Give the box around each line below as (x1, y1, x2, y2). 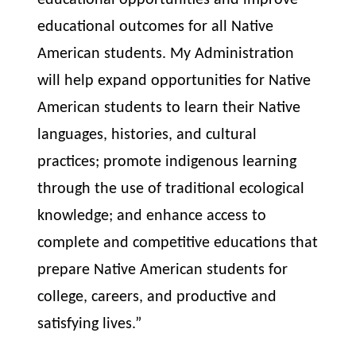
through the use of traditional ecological (37, 181, 305, 197)
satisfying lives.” (37, 316, 142, 332)
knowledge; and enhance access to (37, 208, 267, 224)
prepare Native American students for (37, 262, 288, 278)
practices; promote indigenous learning (37, 154, 297, 170)
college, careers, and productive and (37, 289, 277, 305)
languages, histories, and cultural (37, 127, 257, 143)
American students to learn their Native (37, 100, 301, 116)
